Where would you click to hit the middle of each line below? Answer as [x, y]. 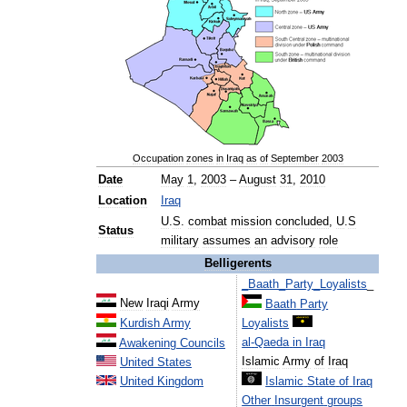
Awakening [148, 343]
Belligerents [238, 263]
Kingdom [180, 382]
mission [251, 222]
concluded [302, 222]
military [180, 241]
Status [116, 231]
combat [208, 222]
